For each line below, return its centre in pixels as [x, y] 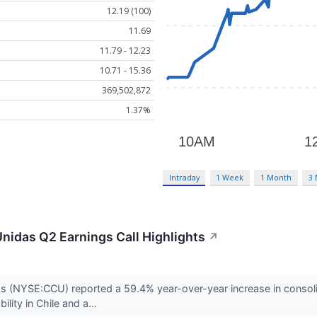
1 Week [230, 178]
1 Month [276, 178]
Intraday [184, 178]
